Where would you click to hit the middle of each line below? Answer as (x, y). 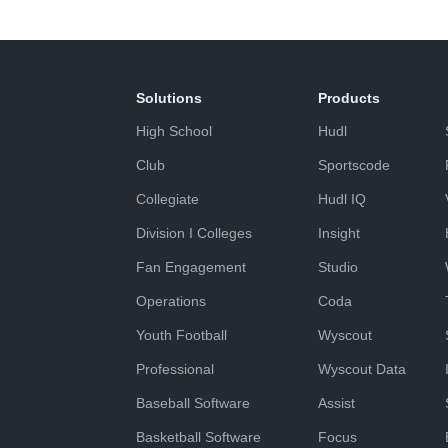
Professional (175, 369)
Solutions (169, 98)
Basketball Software (198, 437)
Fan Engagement (191, 267)
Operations (171, 301)
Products (349, 98)
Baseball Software (193, 403)
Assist (336, 403)
